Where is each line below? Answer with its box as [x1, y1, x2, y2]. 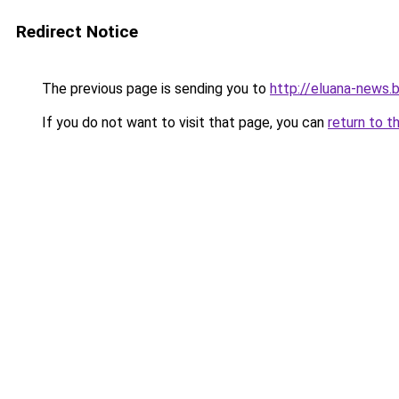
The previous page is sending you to [38, 80, 270, 97]
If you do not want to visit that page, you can [38, 114, 328, 131]
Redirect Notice [16, 21, 138, 42]
